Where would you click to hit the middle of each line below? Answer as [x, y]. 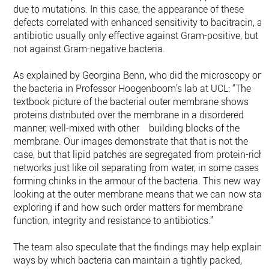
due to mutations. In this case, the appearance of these [129, 9]
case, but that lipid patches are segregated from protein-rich [139, 154]
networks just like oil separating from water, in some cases [136, 168]
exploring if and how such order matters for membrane [128, 207]
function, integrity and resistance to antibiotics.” [113, 220]
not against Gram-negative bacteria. [89, 49]
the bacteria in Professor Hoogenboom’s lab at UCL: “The [132, 88]
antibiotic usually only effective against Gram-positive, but [136, 35]
